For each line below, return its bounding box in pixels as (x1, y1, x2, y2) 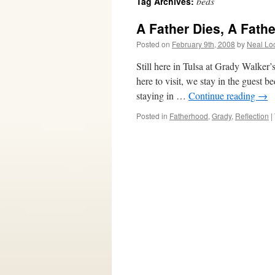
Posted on (136, 39, 170, 49)
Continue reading (188, 89, 258, 102)
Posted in (136, 110, 168, 121)
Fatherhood (169, 110, 208, 121)
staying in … (136, 89, 188, 102)
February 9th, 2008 (172, 39, 235, 49)
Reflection (235, 110, 269, 121)
